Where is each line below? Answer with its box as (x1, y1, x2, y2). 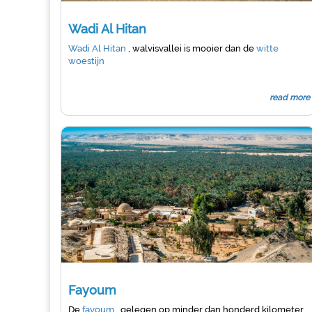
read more (270, 93, 311, 102)
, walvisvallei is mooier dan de (128, 43, 256, 54)
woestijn (68, 56, 104, 66)
